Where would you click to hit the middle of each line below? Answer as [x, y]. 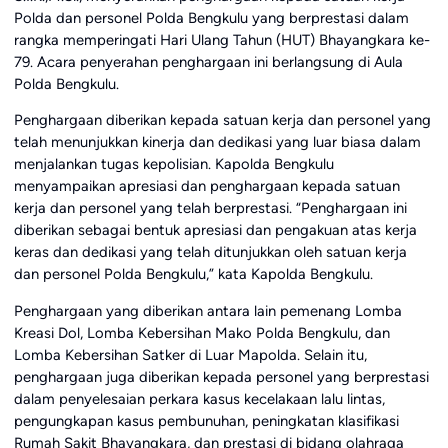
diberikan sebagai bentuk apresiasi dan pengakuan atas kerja [215, 230]
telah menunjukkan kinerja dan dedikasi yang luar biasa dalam [217, 142]
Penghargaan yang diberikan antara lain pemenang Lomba [207, 311]
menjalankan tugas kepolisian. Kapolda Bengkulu [173, 164]
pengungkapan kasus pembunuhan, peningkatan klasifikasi [206, 421]
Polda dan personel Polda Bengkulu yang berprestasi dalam [211, 17]
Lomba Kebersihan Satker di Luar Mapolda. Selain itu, [190, 355]
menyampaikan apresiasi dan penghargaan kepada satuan [206, 186]
